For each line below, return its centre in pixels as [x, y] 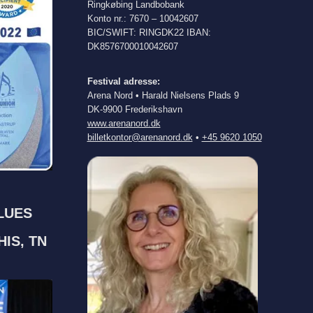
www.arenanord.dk [124, 124]
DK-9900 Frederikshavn [134, 110]
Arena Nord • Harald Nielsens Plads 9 [163, 96]
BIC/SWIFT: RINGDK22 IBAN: [149, 33]
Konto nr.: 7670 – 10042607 [143, 19]
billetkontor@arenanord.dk [140, 138]
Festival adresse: [123, 82]
